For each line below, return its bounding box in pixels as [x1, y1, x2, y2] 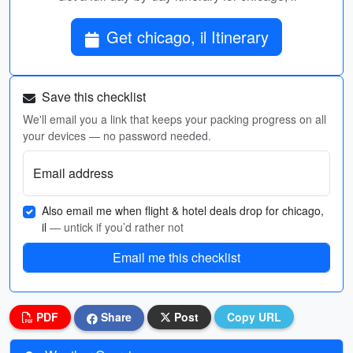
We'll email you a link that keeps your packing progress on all [23, 111, 326, 127]
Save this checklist [39, 87, 146, 106]
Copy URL [227, 309, 281, 325]
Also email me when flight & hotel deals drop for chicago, [42, 203, 324, 218]
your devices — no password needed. [23, 128, 211, 143]
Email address [33, 164, 113, 182]
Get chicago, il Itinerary [106, 25, 269, 48]
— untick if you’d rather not [50, 219, 184, 235]
